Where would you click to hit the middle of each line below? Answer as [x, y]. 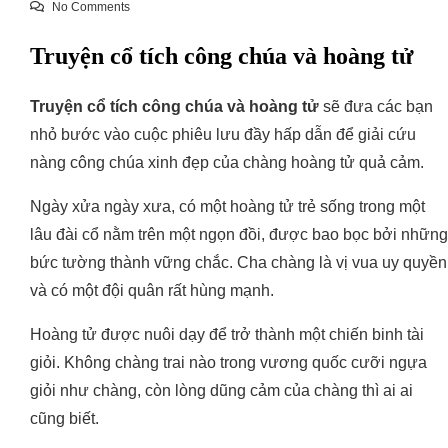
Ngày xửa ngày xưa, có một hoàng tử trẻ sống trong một [227, 207]
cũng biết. [64, 419]
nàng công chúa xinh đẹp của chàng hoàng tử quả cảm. [227, 163]
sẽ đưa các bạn [376, 107]
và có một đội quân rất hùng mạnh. [152, 291]
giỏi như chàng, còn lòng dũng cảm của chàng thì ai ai [221, 391]
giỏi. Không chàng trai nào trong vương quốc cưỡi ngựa [228, 363]
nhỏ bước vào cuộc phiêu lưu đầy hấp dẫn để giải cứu [223, 135]
